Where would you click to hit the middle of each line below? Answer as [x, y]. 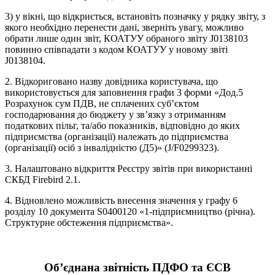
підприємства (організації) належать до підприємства [117, 137]
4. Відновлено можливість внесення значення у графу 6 [121, 201]
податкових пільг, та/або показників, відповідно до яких [122, 126]
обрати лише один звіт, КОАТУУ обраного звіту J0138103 [126, 39]
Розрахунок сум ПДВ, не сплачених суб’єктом [102, 104]
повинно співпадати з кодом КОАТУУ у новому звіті [116, 50]
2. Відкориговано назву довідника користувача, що [111, 82]
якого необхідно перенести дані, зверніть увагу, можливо [124, 28]
